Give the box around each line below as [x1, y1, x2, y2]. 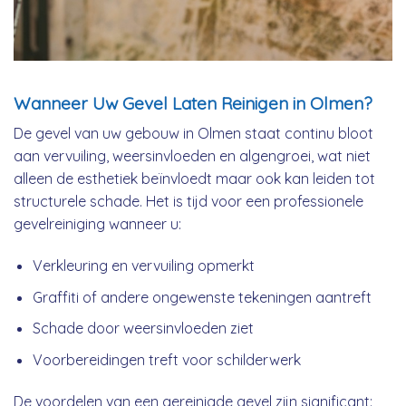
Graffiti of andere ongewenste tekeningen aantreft [32, 287, 372, 306]
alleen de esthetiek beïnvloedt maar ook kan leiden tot [14, 169, 375, 188]
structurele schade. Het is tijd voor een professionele [14, 192, 363, 211]
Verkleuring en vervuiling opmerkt [32, 256, 255, 275]
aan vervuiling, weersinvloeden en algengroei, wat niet [14, 147, 371, 166]
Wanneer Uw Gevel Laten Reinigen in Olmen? [14, 92, 372, 114]
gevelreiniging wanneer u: [14, 215, 181, 234]
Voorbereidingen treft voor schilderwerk [32, 350, 301, 369]
